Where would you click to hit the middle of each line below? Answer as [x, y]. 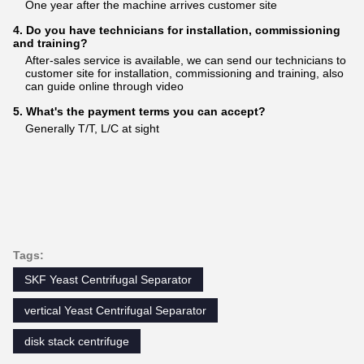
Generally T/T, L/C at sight [92, 128]
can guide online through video [104, 86]
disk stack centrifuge [77, 341]
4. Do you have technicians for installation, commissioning [177, 30]
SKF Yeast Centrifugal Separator [108, 279]
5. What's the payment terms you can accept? [139, 111]
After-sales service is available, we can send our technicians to [186, 60]
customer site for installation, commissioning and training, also [184, 73]
